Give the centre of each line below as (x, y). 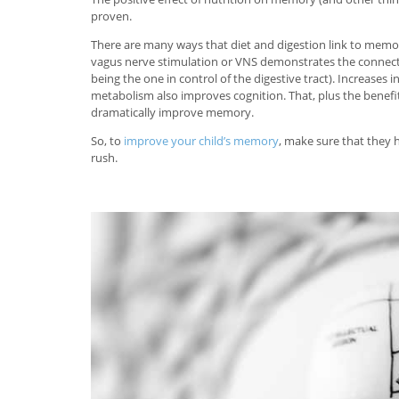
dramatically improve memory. (172, 112)
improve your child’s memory (201, 140)
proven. (111, 16)
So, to (107, 140)
